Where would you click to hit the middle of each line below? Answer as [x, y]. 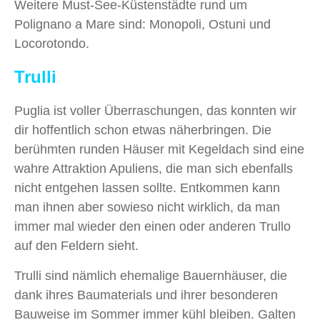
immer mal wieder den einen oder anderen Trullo [152, 227]
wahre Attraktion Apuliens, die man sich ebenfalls [154, 169]
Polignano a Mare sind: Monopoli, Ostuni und [142, 25]
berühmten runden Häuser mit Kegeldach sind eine [159, 150]
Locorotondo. [52, 44]
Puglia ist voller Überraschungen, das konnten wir [155, 111]
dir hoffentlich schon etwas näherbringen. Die [143, 130]
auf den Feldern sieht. [76, 246]
